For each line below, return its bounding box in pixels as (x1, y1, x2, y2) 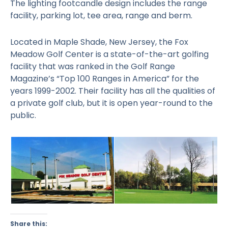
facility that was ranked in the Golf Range (10, 60, 175, 72)
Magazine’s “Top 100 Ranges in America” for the (10, 72, 199, 84)
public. (10, 109, 36, 121)
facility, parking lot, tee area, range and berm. (10, 9, 192, 21)
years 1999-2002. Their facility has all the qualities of (10, 84, 215, 97)
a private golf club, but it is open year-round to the (10, 97, 213, 109)
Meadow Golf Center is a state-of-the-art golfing (10, 48, 209, 60)
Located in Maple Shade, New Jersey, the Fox (10, 36, 188, 48)
